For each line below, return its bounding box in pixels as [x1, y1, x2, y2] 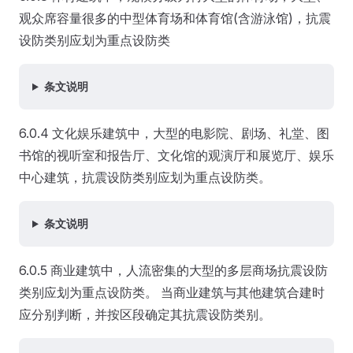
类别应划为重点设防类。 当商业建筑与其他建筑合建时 [19, 284, 325, 300]
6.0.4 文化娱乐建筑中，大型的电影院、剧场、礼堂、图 [19, 125, 329, 141]
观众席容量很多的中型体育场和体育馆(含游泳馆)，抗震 [19, 10, 331, 26]
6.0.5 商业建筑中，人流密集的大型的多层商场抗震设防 [19, 262, 328, 278]
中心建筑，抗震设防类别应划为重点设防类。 [19, 169, 271, 185]
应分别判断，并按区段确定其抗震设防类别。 [19, 307, 271, 322]
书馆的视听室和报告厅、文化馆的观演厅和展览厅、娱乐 [19, 147, 334, 163]
